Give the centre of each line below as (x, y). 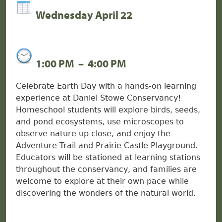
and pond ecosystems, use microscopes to (100, 122)
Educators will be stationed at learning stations (108, 157)
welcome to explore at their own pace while (102, 181)
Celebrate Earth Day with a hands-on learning (106, 86)
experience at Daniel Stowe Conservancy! (98, 98)
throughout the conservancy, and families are (106, 169)
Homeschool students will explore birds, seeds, (108, 110)
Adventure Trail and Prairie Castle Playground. (107, 145)
